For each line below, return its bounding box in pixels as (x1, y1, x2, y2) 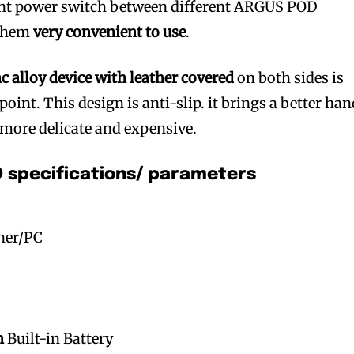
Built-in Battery (4, 329, 114, 348)
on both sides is (234, 68, 345, 87)
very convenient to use (33, 22, 186, 41)
